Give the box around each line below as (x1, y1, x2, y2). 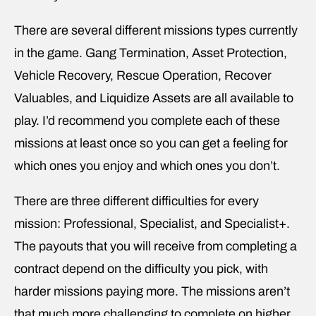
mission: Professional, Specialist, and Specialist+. (14, 216, 290, 231)
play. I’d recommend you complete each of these (14, 113, 280, 128)
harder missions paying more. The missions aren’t (14, 284, 290, 298)
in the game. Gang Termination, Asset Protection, (14, 45, 287, 60)
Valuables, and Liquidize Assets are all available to (14, 90, 293, 105)
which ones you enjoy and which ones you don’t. (14, 158, 280, 173)
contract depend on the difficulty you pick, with (14, 261, 268, 276)
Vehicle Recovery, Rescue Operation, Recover (14, 68, 272, 83)
